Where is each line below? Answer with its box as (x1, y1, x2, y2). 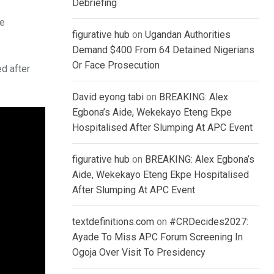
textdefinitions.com (72, 216, 154, 228)
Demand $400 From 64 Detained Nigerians (72, 44, 254, 56)
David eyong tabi (72, 91, 144, 103)
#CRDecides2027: (169, 216, 248, 228)
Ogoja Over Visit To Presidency (72, 246, 206, 259)
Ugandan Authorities (145, 29, 231, 41)
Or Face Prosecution (72, 59, 160, 72)
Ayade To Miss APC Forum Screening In (72, 231, 243, 243)
